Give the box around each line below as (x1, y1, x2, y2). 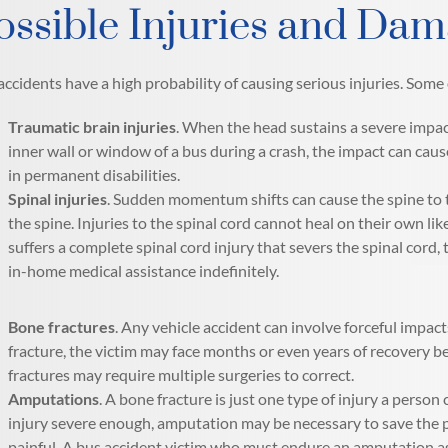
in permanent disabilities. (8, 164, 181, 184)
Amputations (8, 388, 100, 408)
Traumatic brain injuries (8, 116, 177, 136)
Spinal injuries (8, 188, 108, 208)
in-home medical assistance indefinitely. (8, 260, 280, 280)
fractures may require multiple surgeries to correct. (8, 364, 355, 384)
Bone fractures (8, 316, 116, 336)
